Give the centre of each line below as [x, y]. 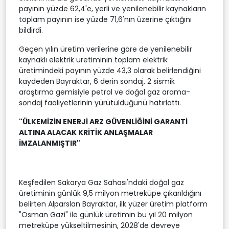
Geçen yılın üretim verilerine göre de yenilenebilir [106, 49]
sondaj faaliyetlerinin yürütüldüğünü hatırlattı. [100, 102]
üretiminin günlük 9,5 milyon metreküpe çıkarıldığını [110, 193]
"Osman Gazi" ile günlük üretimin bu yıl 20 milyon [106, 214]
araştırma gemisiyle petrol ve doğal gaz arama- [105, 92]
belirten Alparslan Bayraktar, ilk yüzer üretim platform [113, 204]
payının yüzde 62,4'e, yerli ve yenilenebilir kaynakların [112, 8]
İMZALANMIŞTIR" [50, 143]
